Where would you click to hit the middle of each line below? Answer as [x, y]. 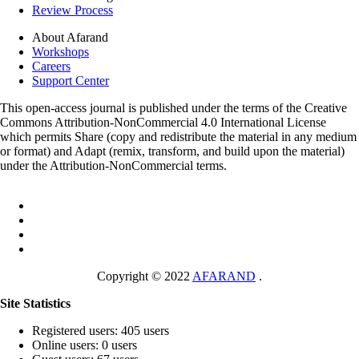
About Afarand [70, 37]
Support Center [71, 81]
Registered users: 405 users [101, 331]
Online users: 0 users [85, 345]
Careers [51, 66]
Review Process [73, 10]
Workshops [61, 52]
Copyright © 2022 [145, 276]
